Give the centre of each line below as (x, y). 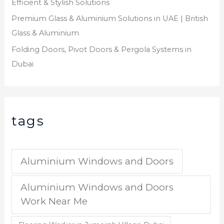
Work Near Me (54, 201)
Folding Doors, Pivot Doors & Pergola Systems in (102, 49)
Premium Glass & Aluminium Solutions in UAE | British (110, 19)
